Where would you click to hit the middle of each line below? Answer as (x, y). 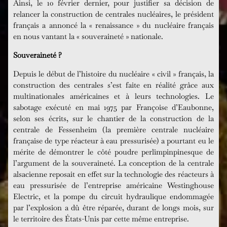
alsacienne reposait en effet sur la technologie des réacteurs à (113, 174)
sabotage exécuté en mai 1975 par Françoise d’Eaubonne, (113, 107)
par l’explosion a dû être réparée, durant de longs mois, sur (113, 207)
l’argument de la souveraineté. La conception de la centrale (113, 163)
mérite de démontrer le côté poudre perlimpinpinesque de (113, 152)
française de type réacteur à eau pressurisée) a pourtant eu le (113, 141)
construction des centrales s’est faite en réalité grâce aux (113, 85)
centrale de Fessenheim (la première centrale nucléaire (113, 129)
